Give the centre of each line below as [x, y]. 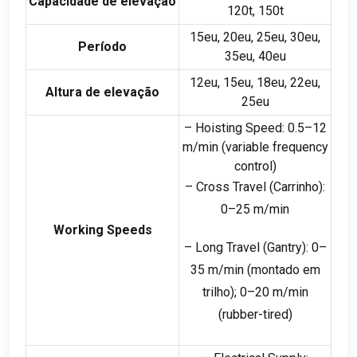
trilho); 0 [224, 292]
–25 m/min [259, 209]
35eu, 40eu [255, 56]
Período [102, 46]
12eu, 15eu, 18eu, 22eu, [255, 82]
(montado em [282, 269]
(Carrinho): [296, 186]
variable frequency [277, 147]
